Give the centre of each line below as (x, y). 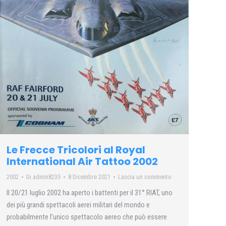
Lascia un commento (145, 177)
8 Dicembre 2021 (89, 177)
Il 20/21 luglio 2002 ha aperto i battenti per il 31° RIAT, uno (90, 192)
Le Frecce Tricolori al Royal (76, 150)
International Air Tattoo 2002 (82, 161)
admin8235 (47, 177)
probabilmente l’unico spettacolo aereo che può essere (87, 217)
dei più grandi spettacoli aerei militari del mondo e (78, 205)
